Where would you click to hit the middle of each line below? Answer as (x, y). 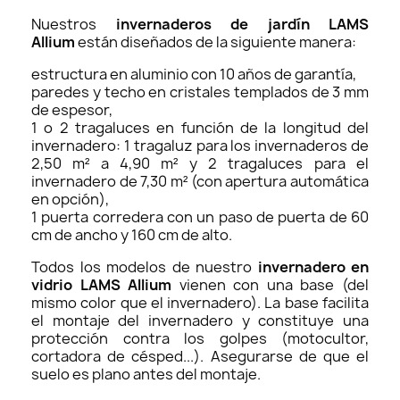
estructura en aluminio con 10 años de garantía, (194, 74)
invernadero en (313, 267)
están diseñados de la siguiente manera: (216, 42)
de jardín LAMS (290, 24)
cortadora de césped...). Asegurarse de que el (200, 356)
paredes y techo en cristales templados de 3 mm (200, 92)
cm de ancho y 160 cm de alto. (132, 234)
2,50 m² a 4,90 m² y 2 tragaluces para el (200, 163)
